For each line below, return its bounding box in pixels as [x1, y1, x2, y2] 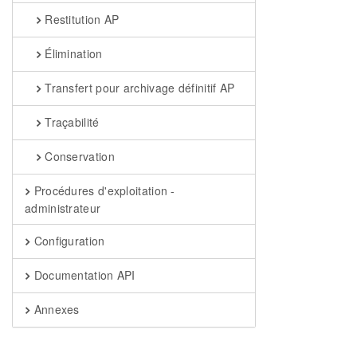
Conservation [41, 148, 115, 164]
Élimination [41, 45, 103, 61]
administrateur [25, 200, 101, 216]
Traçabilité [41, 114, 100, 130]
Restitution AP [41, 11, 120, 27]
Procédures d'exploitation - [30, 182, 175, 198]
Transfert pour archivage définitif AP [41, 80, 235, 96]
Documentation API [30, 267, 135, 283]
